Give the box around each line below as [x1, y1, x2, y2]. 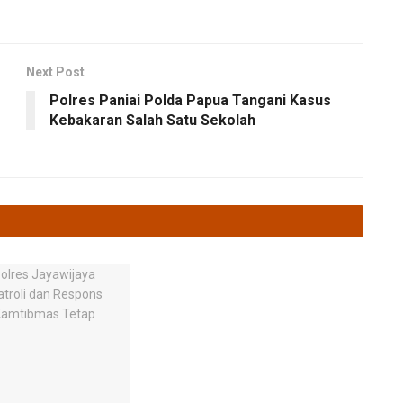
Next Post [26, 64, 85, 79]
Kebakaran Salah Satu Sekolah [49, 111, 255, 129]
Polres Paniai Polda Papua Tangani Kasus [49, 91, 331, 109]
